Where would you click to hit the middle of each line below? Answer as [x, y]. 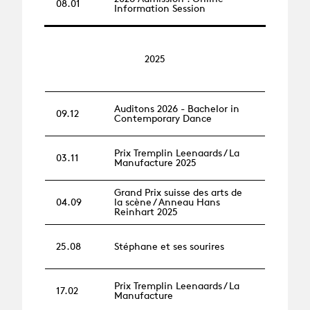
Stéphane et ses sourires [169, 246]
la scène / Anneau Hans [167, 202]
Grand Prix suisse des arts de [178, 192]
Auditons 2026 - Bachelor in [177, 109]
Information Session [160, 8]
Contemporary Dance [163, 118]
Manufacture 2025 [155, 163]
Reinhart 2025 [146, 212]
